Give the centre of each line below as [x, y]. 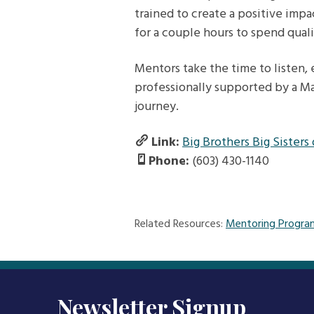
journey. [157, 107]
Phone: [169, 162]
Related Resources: [180, 225]
